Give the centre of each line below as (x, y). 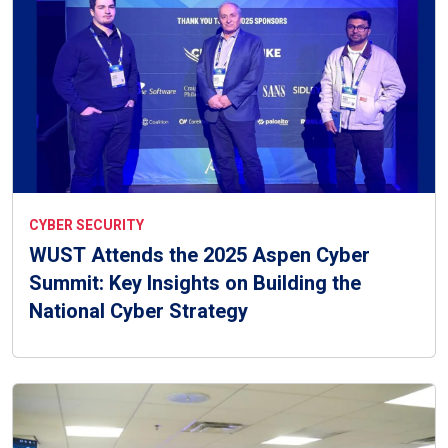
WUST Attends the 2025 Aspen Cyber (199, 255)
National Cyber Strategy (138, 311)
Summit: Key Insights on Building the (195, 283)
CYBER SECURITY (86, 225)
